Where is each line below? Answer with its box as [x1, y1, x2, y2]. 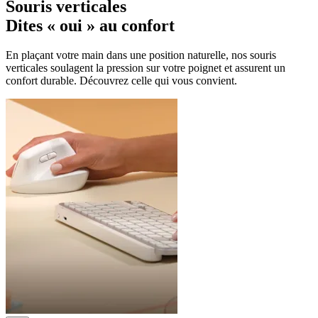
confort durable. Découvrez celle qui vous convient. [6, 75, 237, 87]
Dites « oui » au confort [6, 16, 175, 35]
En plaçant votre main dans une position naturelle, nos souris [6, 49, 276, 62]
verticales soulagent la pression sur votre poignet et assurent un [6, 62, 285, 75]
